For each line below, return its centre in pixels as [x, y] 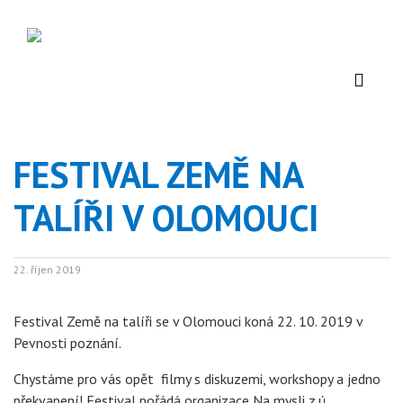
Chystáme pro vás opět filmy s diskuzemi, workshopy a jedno [197, 379]
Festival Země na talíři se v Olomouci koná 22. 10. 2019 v [188, 321]
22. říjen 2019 [47, 269]
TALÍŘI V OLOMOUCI [166, 218]
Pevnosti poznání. [69, 343]
